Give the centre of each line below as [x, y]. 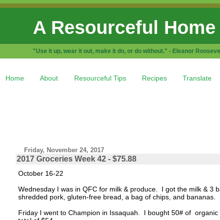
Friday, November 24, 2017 [64, 150]
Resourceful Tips [100, 78]
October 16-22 [41, 173]
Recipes [154, 78]
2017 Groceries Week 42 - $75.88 [76, 159]
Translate [197, 78]
